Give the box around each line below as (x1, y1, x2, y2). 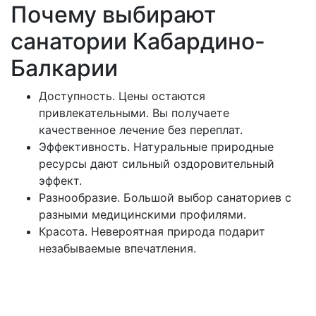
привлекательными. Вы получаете (39, 105, 229, 120)
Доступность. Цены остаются (39, 88, 205, 103)
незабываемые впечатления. (39, 241, 196, 255)
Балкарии (11, 54, 118, 82)
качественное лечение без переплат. (39, 122, 243, 137)
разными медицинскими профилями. (39, 207, 246, 221)
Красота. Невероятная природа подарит (39, 224, 265, 238)
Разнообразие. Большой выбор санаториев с (39, 190, 291, 205)
